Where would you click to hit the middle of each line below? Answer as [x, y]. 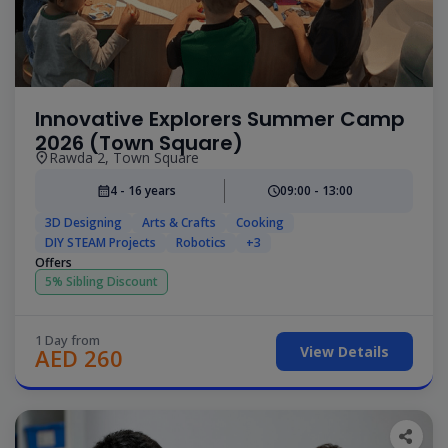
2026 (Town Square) [139, 142]
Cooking [260, 222]
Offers [53, 262]
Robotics [201, 242]
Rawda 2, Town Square [124, 157]
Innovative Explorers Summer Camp [220, 118]
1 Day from [67, 339]
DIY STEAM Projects [100, 242]
